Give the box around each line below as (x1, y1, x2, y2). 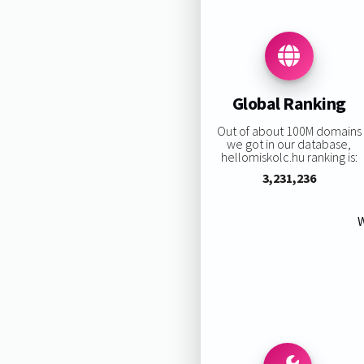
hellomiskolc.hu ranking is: (220, 148, 357, 165)
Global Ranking (232, 92, 346, 115)
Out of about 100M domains (216, 122, 362, 139)
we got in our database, (227, 135, 352, 152)
